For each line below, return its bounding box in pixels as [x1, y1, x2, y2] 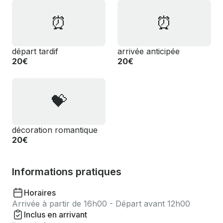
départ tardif [12, 46, 58, 56]
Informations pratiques [12, 166, 121, 178]
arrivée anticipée [117, 46, 180, 56]
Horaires [24, 188, 56, 198]
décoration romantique [12, 125, 98, 135]
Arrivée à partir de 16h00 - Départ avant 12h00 [12, 199, 190, 209]
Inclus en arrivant [24, 210, 87, 220]
